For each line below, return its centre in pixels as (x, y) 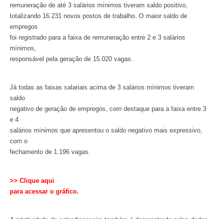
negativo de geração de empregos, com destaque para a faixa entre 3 (108, 109)
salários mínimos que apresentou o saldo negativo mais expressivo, (106, 131)
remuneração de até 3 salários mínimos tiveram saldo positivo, (99, 5)
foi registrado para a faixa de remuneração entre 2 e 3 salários (98, 37)
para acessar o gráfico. (44, 191)
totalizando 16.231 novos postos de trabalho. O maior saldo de (99, 16)
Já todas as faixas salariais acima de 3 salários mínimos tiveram (102, 88)
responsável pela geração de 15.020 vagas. (71, 59)
